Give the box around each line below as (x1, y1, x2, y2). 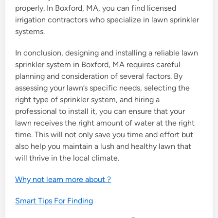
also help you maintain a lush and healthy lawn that (15, 141, 192, 151)
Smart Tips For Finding (15, 196, 93, 205)
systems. (15, 26, 45, 36)
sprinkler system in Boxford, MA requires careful (15, 59, 181, 69)
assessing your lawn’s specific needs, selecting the (15, 83, 190, 92)
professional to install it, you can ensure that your (15, 106, 185, 116)
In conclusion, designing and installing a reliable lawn (15, 48, 199, 57)
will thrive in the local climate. (15, 153, 120, 163)
